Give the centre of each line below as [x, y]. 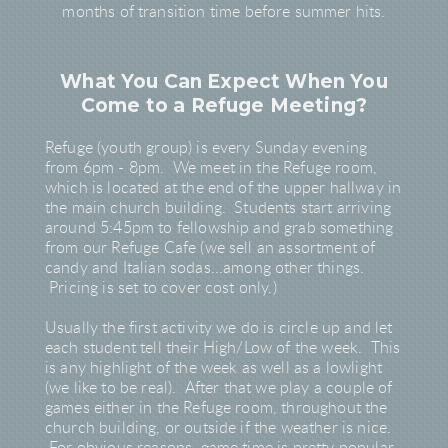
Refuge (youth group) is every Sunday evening [206, 148]
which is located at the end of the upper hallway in [223, 188]
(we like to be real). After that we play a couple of [219, 388]
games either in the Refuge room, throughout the [216, 408]
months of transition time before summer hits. [224, 12]
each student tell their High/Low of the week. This [223, 348]
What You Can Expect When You [224, 82]
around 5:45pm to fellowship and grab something [219, 228]
